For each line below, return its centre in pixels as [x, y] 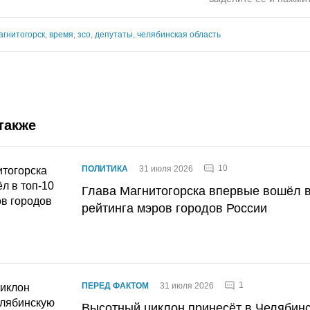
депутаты [114, 34]
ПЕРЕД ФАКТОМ [115, 285]
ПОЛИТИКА [105, 168]
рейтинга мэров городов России [174, 208]
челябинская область [179, 34]
